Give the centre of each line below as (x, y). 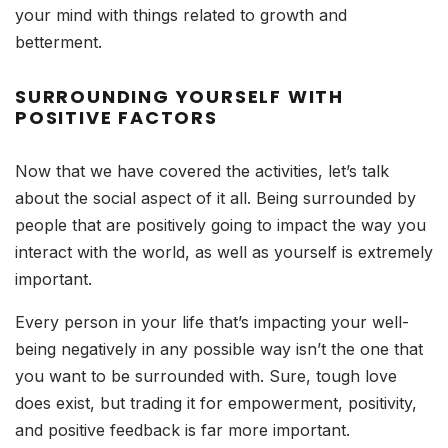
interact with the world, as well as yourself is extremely (224, 251)
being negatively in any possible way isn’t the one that (219, 348)
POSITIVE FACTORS (116, 117)
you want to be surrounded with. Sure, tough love (206, 375)
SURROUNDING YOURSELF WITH (179, 96)
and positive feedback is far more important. (182, 429)
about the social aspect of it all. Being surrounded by (215, 197)
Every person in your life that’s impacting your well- (212, 321)
